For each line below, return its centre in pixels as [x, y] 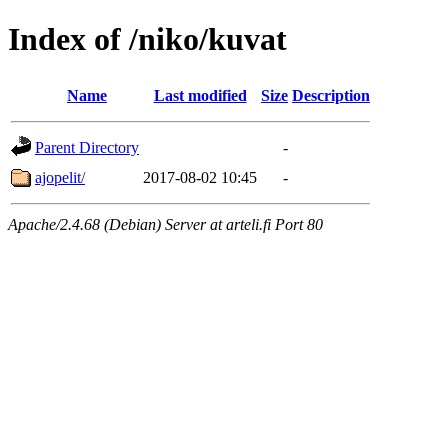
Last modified [200, 95]
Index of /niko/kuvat [147, 39]
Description [331, 95]
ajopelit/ [60, 177]
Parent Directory [87, 147]
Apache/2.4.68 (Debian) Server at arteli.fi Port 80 [165, 224]
